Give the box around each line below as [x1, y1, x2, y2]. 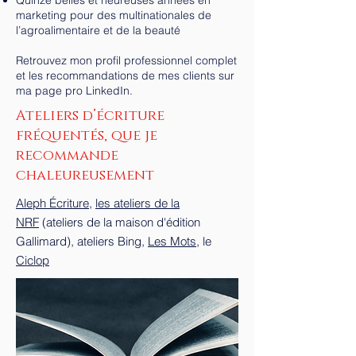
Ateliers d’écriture [16, 106, 164, 126]
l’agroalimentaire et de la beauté [16, 23, 180, 37]
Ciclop [16, 253, 49, 268]
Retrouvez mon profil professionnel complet [16, 53, 237, 68]
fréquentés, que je [16, 126, 157, 145]
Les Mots [148, 234, 196, 249]
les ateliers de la [95, 195, 180, 211]
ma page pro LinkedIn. [16, 83, 133, 98]
